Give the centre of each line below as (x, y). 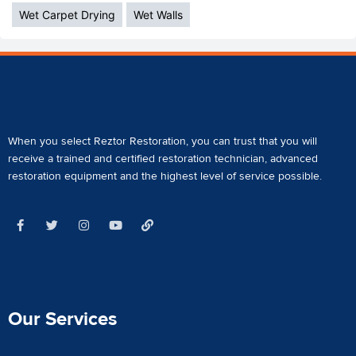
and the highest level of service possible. (222, 177)
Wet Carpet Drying (67, 15)
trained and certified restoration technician (161, 159)
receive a (32, 159)
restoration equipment (62, 177)
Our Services (62, 319)
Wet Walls (158, 15)
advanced (294, 159)
